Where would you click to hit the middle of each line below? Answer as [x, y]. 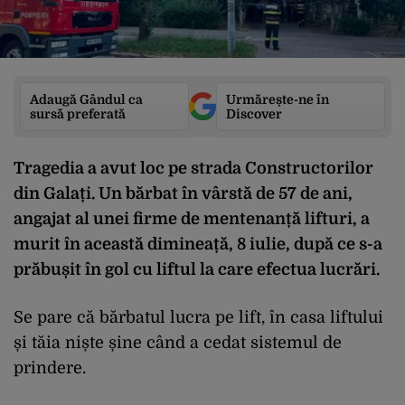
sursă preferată [78, 113]
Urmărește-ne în [278, 99]
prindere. [50, 367]
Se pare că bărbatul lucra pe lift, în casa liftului [198, 317]
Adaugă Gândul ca [86, 99]
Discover [254, 113]
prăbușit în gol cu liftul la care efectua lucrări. [197, 269]
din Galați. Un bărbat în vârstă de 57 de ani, [183, 193]
